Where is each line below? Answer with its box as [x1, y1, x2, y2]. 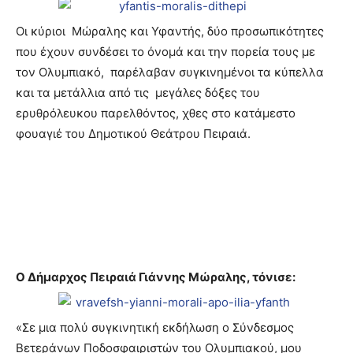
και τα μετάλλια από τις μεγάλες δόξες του [16, 85, 260, 100]
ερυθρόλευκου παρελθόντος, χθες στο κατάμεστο [16, 106, 295, 121]
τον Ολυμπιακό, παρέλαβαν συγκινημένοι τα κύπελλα [16, 65, 324, 80]
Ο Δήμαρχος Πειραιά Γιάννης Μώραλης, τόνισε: [16, 269, 295, 284]
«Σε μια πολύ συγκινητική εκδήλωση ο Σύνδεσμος [16, 320, 294, 335]
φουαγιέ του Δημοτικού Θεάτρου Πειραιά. [16, 126, 251, 141]
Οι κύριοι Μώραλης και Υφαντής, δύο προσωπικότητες [16, 24, 324, 39]
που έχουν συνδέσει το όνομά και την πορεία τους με [16, 44, 315, 59]
